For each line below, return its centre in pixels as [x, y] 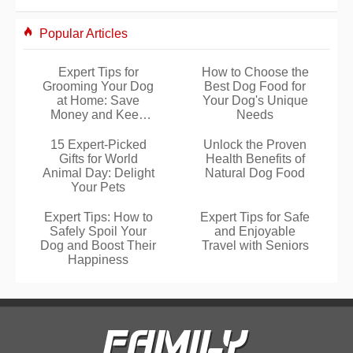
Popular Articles [84, 33]
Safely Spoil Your [98, 231]
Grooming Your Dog [98, 86]
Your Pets [98, 187]
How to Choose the [255, 72]
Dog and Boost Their [98, 245]
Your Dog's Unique [255, 100]
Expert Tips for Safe [255, 217]
